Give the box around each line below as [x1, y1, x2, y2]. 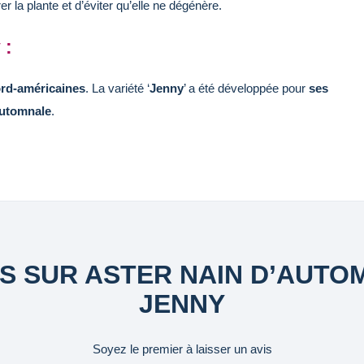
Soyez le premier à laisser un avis [92, 341, 272, 356]
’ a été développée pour [184, 80, 309, 95]
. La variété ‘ [85, 80, 149, 95]
